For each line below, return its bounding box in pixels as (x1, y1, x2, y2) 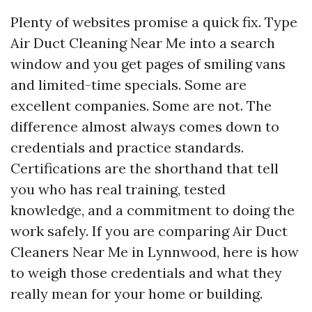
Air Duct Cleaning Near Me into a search (10, 34, 275, 52)
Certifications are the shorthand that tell (10, 159, 279, 177)
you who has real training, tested (10, 180, 226, 198)
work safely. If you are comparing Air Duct (10, 222, 288, 240)
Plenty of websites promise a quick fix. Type (10, 13, 297, 31)
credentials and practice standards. (10, 139, 244, 156)
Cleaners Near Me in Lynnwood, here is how (10, 243, 299, 260)
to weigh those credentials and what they (10, 264, 282, 281)
